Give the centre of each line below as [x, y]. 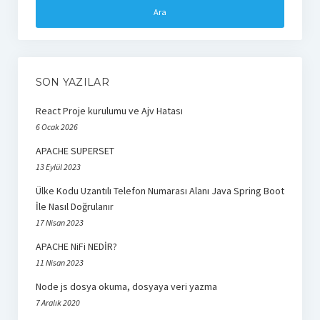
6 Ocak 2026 [56, 126]
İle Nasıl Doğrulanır [74, 206]
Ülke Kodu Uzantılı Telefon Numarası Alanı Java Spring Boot [160, 190]
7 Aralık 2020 [57, 302]
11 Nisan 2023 [59, 262]
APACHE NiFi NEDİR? [76, 246]
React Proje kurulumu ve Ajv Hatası [109, 110]
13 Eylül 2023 [58, 166]
